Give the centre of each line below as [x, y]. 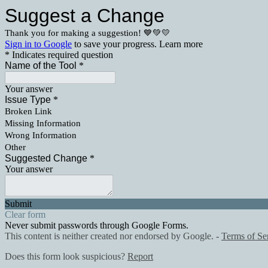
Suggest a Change [85, 16]
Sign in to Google [38, 44]
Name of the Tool [41, 66]
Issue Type [28, 100]
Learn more [181, 44]
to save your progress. [115, 44]
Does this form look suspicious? [66, 256]
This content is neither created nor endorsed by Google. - [113, 236]
